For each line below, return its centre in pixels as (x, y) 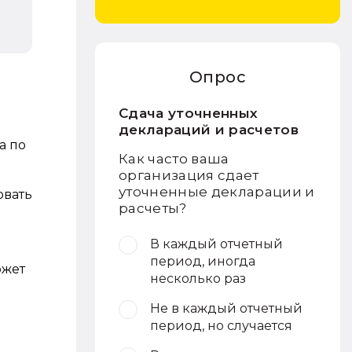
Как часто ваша (174, 159)
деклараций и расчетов (209, 130)
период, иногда (203, 261)
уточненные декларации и (217, 192)
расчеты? (153, 208)
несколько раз (198, 279)
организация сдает (189, 175)
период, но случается (221, 326)
